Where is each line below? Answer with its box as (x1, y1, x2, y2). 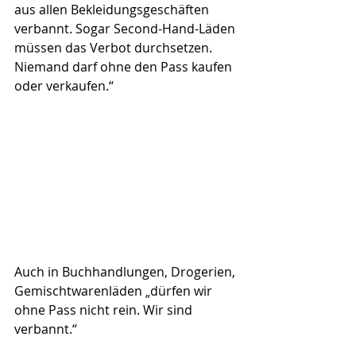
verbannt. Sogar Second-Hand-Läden (14, 20, 238, 38)
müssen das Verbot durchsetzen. (14, 39, 215, 57)
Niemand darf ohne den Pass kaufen (14, 58, 235, 76)
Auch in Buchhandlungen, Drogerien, (14, 263, 238, 281)
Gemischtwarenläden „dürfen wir (14, 282, 215, 300)
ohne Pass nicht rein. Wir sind (14, 301, 195, 319)
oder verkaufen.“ (14, 77, 114, 95)
